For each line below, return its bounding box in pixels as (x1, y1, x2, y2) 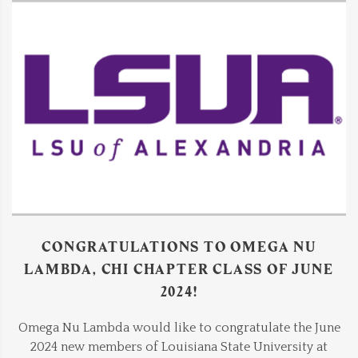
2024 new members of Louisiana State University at (30, 340, 328, 355)
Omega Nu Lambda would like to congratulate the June (18, 320, 340, 336)
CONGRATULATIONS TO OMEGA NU (42, 238, 316, 257)
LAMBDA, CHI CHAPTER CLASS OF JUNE (24, 261, 334, 279)
